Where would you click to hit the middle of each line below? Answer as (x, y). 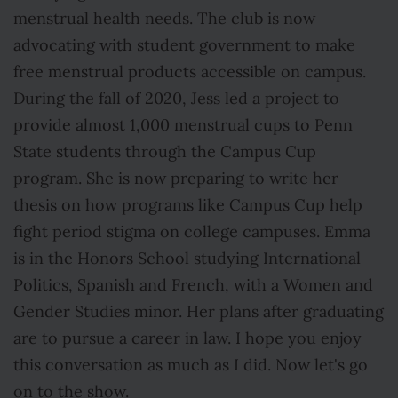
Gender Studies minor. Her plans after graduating (199, 312)
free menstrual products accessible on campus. (190, 72)
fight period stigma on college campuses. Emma (192, 232)
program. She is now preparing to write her (176, 179)
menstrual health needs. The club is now (164, 19)
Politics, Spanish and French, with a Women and (193, 285)
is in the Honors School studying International (187, 259)
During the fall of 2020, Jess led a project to (176, 99)
